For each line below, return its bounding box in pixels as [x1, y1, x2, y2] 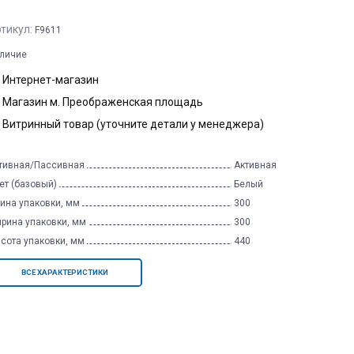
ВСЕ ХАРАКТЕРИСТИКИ [21, 268, 108, 277]
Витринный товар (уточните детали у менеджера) [2, 117, 264, 130]
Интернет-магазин [2, 73, 99, 86]
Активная [233, 159, 277, 171]
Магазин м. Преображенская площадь [2, 95, 203, 108]
